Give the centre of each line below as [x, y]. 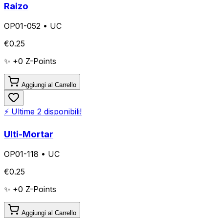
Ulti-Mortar [29, 134]
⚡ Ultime [21, 112]
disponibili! [62, 112]
